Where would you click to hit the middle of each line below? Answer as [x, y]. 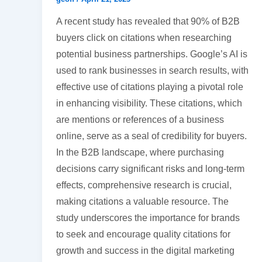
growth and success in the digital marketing [145, 251]
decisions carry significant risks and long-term [150, 169]
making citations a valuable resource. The [142, 202]
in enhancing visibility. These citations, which [149, 104]
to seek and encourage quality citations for [143, 235]
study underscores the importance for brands [148, 218]
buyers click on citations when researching [144, 38]
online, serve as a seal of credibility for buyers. [151, 136]
